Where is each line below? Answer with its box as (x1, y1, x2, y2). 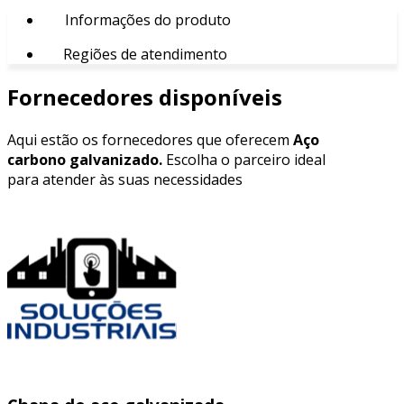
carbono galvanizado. (7, 149, 162, 170)
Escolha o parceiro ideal (162, 149, 326, 170)
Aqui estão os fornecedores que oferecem (7, 129, 293, 150)
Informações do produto (61, 9, 231, 30)
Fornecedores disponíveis (7, 81, 282, 112)
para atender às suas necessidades (7, 169, 243, 189)
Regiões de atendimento (60, 43, 227, 64)
